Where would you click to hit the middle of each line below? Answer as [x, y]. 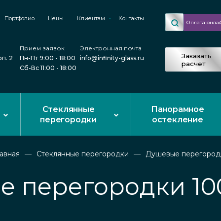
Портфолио [19, 18]
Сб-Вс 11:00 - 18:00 [48, 68]
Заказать [197, 55]
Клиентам [91, 18]
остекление [177, 119]
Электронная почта [111, 48]
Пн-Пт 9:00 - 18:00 [47, 58]
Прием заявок [42, 48]
